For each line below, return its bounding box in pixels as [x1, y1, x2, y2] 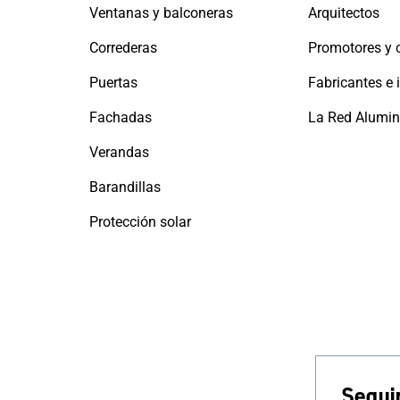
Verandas [89, 144, 149, 162]
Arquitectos [307, 4, 379, 22]
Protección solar [89, 213, 191, 231]
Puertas [89, 74, 137, 92]
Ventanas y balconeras [89, 4, 233, 22]
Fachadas [89, 109, 152, 127]
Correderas [89, 39, 157, 57]
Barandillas [89, 179, 161, 196]
